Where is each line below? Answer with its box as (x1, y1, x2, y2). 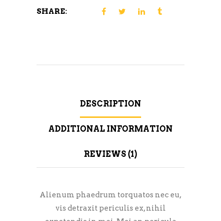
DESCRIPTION (80, 99, 141, 109)
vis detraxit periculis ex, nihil (55, 204, 166, 213)
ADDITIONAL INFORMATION (48, 124, 173, 134)
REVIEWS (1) (84, 149, 137, 159)
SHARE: (37, 7, 67, 16)
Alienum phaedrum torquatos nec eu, (39, 190, 182, 200)
